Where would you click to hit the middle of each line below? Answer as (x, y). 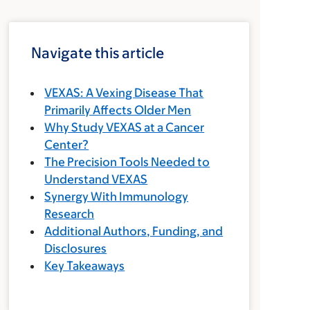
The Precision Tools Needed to (127, 162)
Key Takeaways (85, 266)
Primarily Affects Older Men (118, 110)
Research (70, 214)
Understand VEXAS (96, 179)
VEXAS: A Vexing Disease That (124, 93)
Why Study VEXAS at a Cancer (125, 127)
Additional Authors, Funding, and (134, 231)
